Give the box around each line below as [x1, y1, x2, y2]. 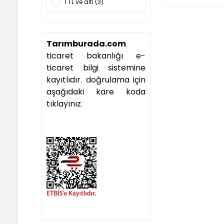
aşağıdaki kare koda [46, 86, 145, 97]
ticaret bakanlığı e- [46, 50, 145, 61]
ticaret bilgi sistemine [46, 62, 145, 73]
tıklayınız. [46, 98, 84, 109]
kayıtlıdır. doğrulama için [46, 74, 145, 85]
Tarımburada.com [46, 38, 126, 49]
